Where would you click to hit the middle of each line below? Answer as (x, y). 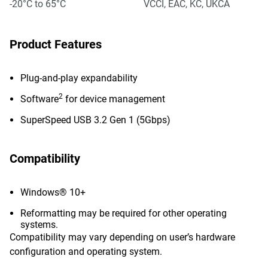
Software (39, 99)
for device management (114, 99)
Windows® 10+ (53, 192)
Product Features (56, 44)
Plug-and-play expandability (79, 78)
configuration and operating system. (86, 252)
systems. (39, 225)
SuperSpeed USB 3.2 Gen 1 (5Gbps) (95, 120)
